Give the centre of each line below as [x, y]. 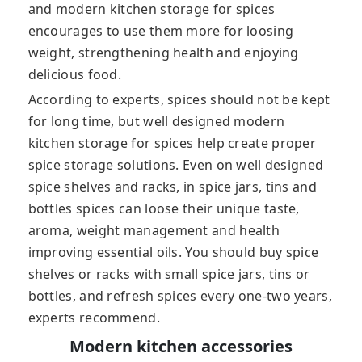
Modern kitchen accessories [181, 347]
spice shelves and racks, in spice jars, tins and [172, 187]
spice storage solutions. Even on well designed [176, 165]
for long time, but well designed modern [156, 122]
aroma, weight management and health [154, 231]
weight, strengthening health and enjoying [163, 53]
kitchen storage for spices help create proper [172, 143]
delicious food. [75, 75]
